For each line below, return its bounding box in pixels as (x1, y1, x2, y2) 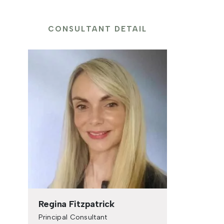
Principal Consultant (38, 212, 107, 221)
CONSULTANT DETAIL (47, 24, 147, 33)
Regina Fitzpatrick (38, 198, 114, 209)
